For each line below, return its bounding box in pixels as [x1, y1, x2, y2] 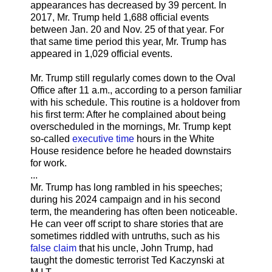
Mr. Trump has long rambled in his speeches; [30, 182, 222, 192]
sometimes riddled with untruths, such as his [30, 230, 220, 241]
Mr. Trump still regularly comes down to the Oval [30, 72, 236, 83]
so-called [30, 133, 72, 144]
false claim [30, 242, 76, 253]
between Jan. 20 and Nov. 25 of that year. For [30, 24, 224, 35]
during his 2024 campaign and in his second [30, 194, 220, 205]
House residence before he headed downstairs [30, 145, 231, 156]
